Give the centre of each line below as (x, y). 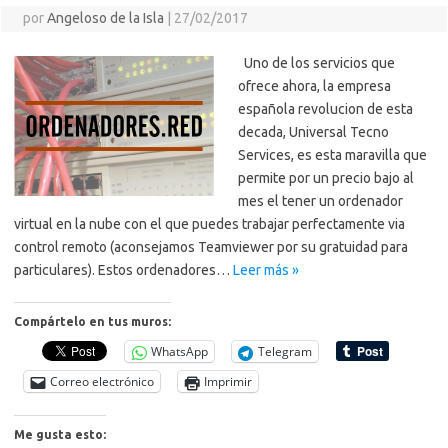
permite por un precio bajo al (326, 178)
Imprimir (228, 382)
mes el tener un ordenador (320, 201)
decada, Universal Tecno (313, 132)
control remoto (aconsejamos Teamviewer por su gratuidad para (211, 247)
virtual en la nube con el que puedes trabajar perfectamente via (209, 224)
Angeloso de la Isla (105, 18)
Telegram (285, 352)
